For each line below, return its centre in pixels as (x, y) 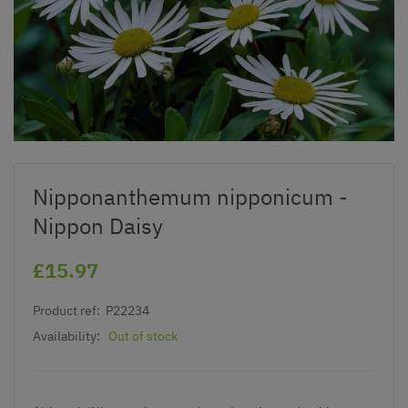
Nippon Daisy (98, 225)
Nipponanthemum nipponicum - (190, 196)
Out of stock (143, 336)
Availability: (66, 336)
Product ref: (66, 310)
